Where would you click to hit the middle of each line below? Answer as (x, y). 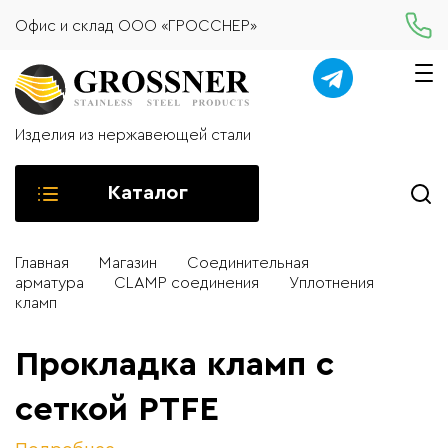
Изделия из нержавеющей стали (133, 135)
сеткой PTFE (117, 410)
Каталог (147, 193)
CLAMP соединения (186, 283)
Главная (42, 263)
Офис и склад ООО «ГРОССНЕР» (136, 25)
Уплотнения (331, 283)
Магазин (128, 263)
